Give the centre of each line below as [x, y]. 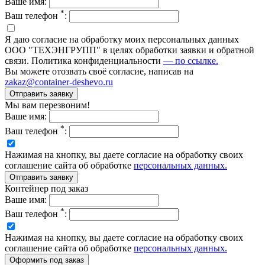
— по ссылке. [191, 61]
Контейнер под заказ [46, 188]
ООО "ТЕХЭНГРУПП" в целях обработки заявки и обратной [130, 50]
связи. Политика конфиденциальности [84, 61]
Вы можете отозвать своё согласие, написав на [99, 72]
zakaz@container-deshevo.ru [59, 82]
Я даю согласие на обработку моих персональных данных [122, 40]
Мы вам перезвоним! [47, 105]
